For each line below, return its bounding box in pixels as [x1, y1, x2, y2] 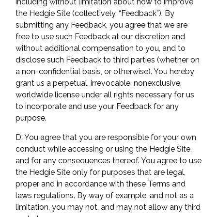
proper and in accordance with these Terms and [15, 179, 186, 188]
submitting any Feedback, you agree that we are [15, 20, 187, 30]
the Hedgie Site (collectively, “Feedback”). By [15, 9, 174, 18]
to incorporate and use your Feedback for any [15, 102, 179, 111]
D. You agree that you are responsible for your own [15, 133, 196, 142]
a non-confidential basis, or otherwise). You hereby [15, 67, 194, 76]
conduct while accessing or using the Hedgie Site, [15, 144, 192, 154]
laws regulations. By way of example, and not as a [15, 191, 194, 200]
